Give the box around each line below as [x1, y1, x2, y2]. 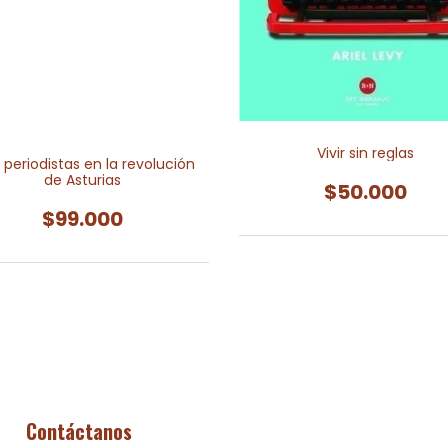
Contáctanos [26, 415, 132, 446]
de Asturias [44, 169, 121, 190]
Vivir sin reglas [317, 143, 414, 164]
